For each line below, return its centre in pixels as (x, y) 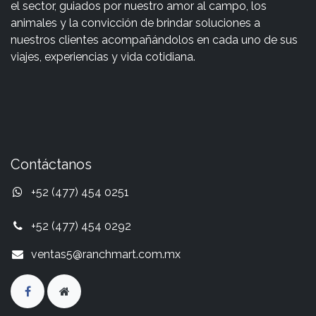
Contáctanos (51, 164)
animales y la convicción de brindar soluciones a (135, 23)
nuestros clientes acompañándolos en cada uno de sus (154, 39)
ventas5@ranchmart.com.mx (105, 254)
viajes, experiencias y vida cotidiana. (103, 56)
